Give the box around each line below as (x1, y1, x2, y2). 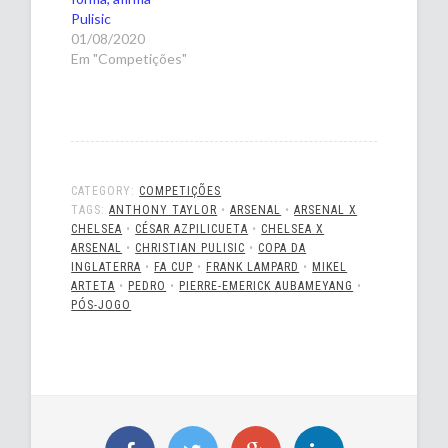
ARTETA (71, 279, 116, 294)
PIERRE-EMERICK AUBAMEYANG (179, 279, 354, 294)
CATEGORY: (71, 184, 140, 199)
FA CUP (154, 260, 194, 275)
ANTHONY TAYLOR (109, 203, 218, 218)
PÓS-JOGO (71, 298, 132, 313)
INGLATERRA (71, 260, 142, 275)
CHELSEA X (261, 222, 325, 237)
